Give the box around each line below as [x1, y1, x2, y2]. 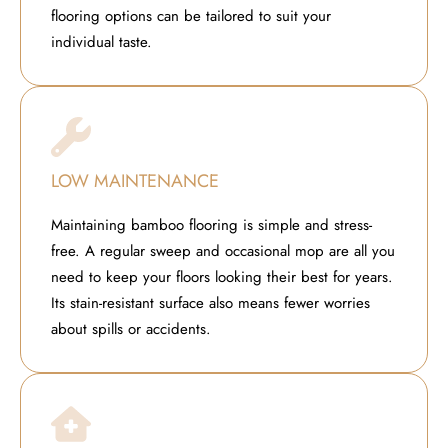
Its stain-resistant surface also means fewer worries [51, 291, 370, 314]
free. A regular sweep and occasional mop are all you [51, 239, 395, 262]
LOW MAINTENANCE [51, 167, 219, 194]
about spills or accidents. [51, 317, 211, 340]
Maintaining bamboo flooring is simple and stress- [51, 213, 372, 236]
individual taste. [51, 30, 152, 53]
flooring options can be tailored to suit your [51, 4, 331, 27]
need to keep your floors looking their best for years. [51, 265, 393, 288]
